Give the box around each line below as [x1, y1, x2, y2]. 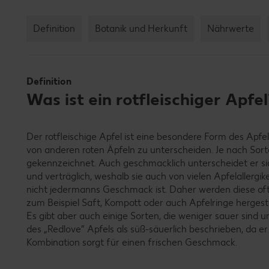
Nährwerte [207, 22, 254, 34]
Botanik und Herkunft [95, 22, 187, 34]
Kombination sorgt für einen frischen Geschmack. [26, 236, 237, 248]
